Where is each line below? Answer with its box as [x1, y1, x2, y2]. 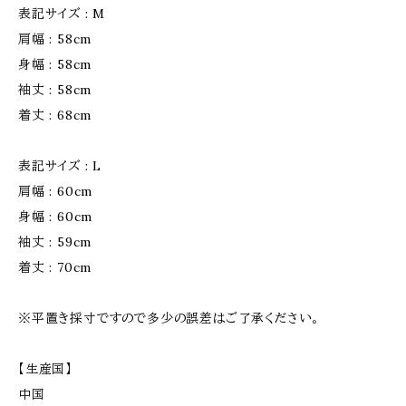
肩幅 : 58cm [18, 31, 92, 47]
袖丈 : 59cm [18, 234, 92, 250]
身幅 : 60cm [18, 208, 93, 225]
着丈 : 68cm [18, 107, 92, 123]
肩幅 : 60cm [18, 183, 93, 199]
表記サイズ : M [18, 5, 106, 22]
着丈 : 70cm [18, 259, 92, 275]
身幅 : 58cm [18, 56, 92, 72]
